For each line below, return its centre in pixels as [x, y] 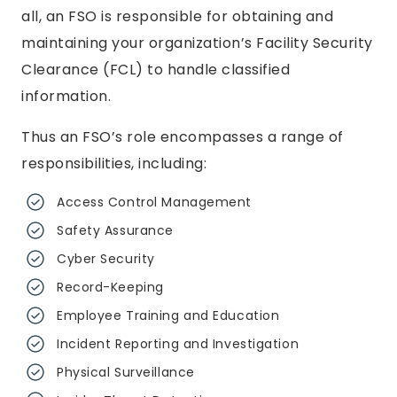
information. [66, 96]
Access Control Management [154, 202]
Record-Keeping [110, 287]
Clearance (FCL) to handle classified [156, 70]
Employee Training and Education [168, 315]
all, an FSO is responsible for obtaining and [177, 16]
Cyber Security [106, 259]
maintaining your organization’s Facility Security [197, 43]
